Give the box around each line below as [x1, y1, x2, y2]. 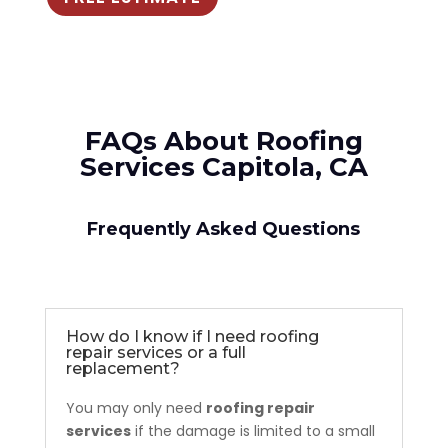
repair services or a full [65, 343, 246, 363]
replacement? [65, 359, 180, 379]
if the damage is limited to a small [130, 421, 375, 442]
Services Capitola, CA [79, 151, 368, 184]
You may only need [65, 398, 206, 419]
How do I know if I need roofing [65, 327, 319, 347]
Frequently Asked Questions [87, 218, 361, 241]
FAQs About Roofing [84, 125, 363, 158]
